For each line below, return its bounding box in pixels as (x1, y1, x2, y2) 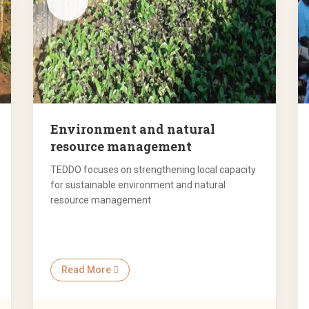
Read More (61, 264, 114, 276)
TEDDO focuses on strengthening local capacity (50, 164, 257, 176)
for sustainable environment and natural (50, 179, 226, 191)
